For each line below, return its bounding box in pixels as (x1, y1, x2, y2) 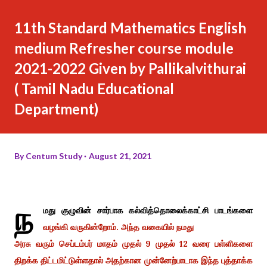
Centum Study (26, 150, 82, 161)
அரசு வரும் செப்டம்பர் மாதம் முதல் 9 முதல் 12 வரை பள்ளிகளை (14, 238, 253, 249)
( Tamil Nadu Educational (14, 79, 174, 97)
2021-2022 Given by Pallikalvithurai (14, 59, 246, 77)
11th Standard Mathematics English (14, 18, 246, 36)
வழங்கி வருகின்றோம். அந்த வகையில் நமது (43, 221, 194, 232)
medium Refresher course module (14, 39, 234, 57)
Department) (14, 100, 98, 117)
